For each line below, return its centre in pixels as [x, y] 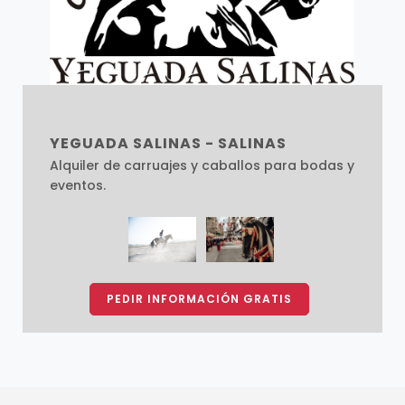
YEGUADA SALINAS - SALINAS [168, 144]
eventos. [77, 186]
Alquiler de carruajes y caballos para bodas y [202, 166]
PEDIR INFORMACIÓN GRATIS [200, 299]
